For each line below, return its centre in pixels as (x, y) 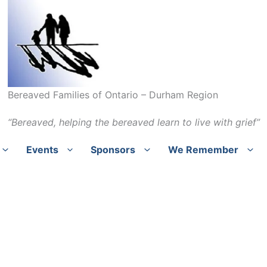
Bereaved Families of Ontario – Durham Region (113, 95)
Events (42, 150)
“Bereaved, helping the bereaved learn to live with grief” (133, 122)
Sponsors (113, 150)
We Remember (203, 150)
